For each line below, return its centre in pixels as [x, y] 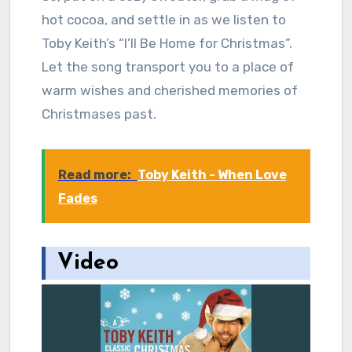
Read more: [94, 174]
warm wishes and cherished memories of [169, 90]
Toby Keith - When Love [212, 174]
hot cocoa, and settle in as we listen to [163, 19]
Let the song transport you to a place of [167, 66]
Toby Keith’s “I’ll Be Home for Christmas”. [167, 43]
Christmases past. [99, 114]
